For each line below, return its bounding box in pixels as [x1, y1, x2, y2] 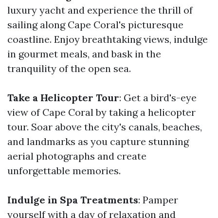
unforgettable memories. [7, 164, 121, 177]
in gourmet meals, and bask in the [7, 48, 161, 60]
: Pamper [138, 194, 178, 206]
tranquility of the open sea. [7, 62, 131, 74]
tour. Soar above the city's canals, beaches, [7, 121, 202, 133]
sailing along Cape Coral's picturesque [7, 18, 183, 31]
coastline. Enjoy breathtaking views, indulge [7, 33, 208, 45]
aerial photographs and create [7, 150, 146, 162]
